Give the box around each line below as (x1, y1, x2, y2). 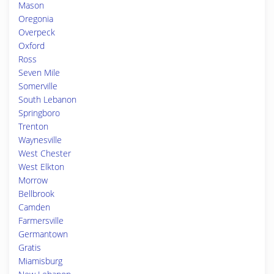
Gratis (18, 242, 41, 253)
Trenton (18, 120, 48, 132)
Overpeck (18, 26, 55, 38)
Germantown (18, 228, 68, 240)
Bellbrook (18, 188, 54, 199)
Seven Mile (18, 67, 60, 78)
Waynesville (18, 134, 62, 146)
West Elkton (18, 161, 64, 172)
